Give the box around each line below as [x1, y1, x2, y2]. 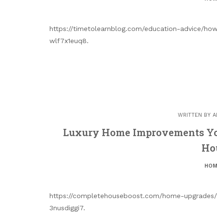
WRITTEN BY [178, 112, 213, 119]
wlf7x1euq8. [49, 36, 89, 45]
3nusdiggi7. [49, 204, 85, 212]
